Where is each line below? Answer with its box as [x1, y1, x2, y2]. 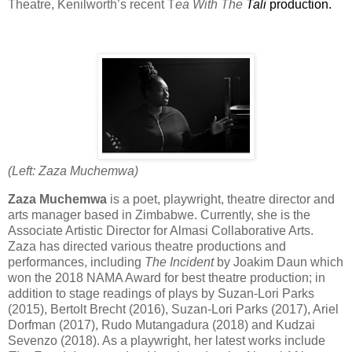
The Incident [145, 255, 214, 269]
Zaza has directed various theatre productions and [8, 239, 286, 253]
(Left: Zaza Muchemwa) [8, 163, 138, 178]
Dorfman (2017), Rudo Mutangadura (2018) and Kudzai [8, 317, 315, 332]
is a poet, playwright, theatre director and [110, 192, 335, 206]
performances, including [8, 255, 145, 269]
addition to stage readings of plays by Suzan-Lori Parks [8, 286, 314, 300]
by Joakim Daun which [214, 255, 343, 269]
